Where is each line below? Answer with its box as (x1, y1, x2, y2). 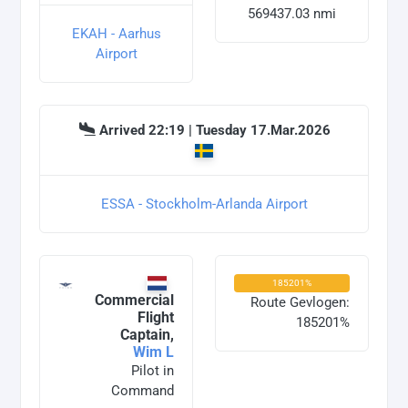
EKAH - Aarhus (71, 25, 161, 43)
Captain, (120, 326, 174, 344)
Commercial (95, 291, 174, 310)
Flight (138, 309, 174, 327)
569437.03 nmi (248, 5, 336, 23)
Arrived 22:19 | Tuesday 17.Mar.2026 (99, 122, 331, 139)
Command (111, 382, 174, 400)
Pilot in (131, 362, 174, 380)
